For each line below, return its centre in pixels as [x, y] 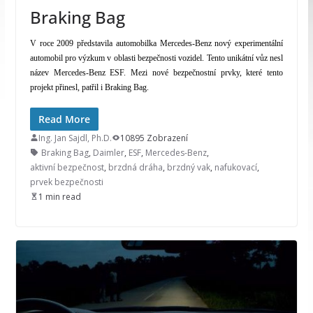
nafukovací [235, 167]
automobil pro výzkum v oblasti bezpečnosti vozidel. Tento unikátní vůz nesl [156, 58]
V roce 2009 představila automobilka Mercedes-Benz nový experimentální [156, 43]
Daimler [108, 152]
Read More [64, 119]
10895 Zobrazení [154, 138]
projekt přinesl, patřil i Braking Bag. [89, 87]
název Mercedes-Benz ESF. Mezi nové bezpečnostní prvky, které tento [156, 72]
